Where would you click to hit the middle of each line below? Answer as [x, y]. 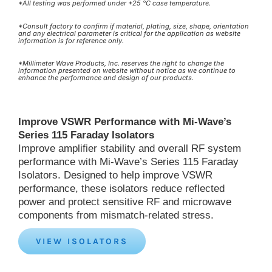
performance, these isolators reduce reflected [121, 188]
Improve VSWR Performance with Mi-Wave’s [125, 121]
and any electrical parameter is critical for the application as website [129, 33]
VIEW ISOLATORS [82, 241]
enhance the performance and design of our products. [106, 78]
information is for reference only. [71, 40]
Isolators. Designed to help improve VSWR [115, 175]
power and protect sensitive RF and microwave [125, 202]
